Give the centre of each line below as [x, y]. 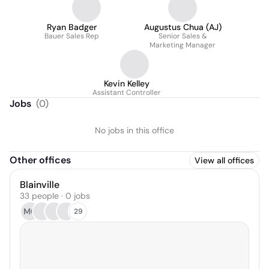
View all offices [224, 160]
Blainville [40, 185]
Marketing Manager [183, 45]
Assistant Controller [127, 92]
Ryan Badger [72, 27]
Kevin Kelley [127, 83]
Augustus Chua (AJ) [183, 27]
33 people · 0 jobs [55, 196]
